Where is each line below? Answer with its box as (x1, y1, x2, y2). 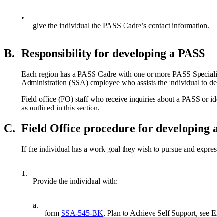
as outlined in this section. (21, 104, 100, 112)
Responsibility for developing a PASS (21, 47, 205, 60)
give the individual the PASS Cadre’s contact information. (33, 21, 209, 30)
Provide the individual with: (33, 177, 118, 186)
